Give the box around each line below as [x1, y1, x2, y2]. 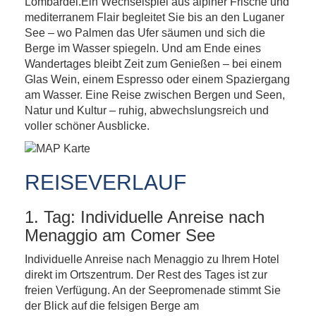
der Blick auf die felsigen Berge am [25, 300, 199, 312]
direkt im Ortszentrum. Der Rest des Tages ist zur [25, 269, 267, 281]
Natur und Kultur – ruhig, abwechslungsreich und [25, 104, 269, 116]
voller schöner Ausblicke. [25, 120, 150, 132]
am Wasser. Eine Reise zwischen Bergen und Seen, [25, 89, 285, 101]
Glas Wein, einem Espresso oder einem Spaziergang [25, 73, 290, 85]
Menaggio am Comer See [25, 226, 215, 245]
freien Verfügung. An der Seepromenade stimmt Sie [25, 284, 281, 296]
